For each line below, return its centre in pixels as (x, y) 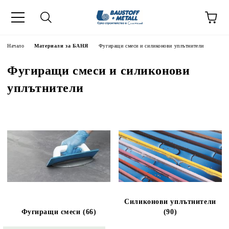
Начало (16, 46)
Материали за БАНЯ (61, 46)
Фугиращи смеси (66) (59, 212)
